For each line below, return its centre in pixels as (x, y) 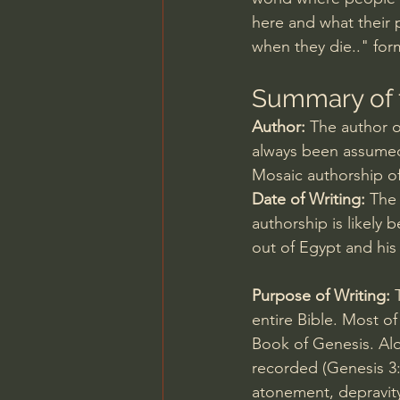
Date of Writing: (311, 199)
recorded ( (289, 368)
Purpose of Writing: (321, 296)
